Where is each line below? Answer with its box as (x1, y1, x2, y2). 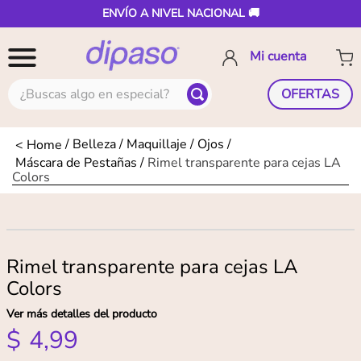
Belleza (73, 135, 116, 153)
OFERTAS (281, 85, 339, 103)
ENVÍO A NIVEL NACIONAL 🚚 (102, 6, 259, 21)
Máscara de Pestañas (15, 154, 137, 172)
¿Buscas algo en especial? (7, 77, 156, 94)
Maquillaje (127, 135, 187, 153)
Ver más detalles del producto (6, 306, 157, 322)
